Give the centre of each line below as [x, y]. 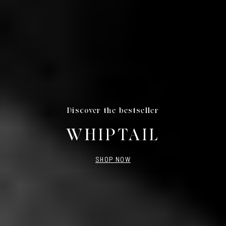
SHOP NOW [113, 159]
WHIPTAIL [113, 135]
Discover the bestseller [113, 110]
